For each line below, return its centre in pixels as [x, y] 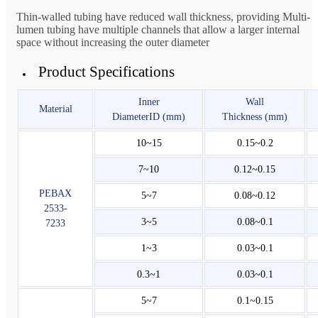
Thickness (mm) [255, 116]
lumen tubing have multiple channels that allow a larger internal [158, 29]
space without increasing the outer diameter [113, 42]
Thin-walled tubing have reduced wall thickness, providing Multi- [163, 16]
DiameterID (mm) [149, 116]
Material [55, 109]
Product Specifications [106, 71]
